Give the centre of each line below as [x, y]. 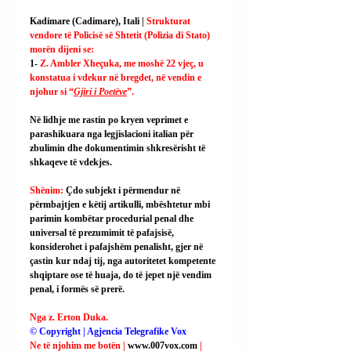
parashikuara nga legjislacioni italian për [113, 134]
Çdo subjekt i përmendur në [124, 190]
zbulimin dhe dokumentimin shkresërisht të [119, 148]
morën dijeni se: [62, 49]
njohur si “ [52, 92]
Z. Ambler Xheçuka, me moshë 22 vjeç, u [123, 63]
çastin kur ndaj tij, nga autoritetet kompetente [124, 261]
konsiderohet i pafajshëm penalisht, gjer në [118, 247]
